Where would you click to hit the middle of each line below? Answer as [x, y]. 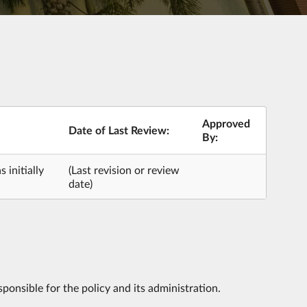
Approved [226, 123]
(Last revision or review [124, 169]
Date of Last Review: [119, 130]
